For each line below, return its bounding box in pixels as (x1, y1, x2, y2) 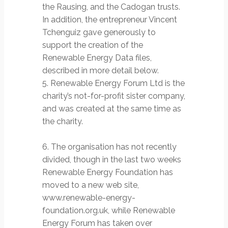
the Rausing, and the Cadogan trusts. (42, 2, 180, 12)
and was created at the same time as (42, 104, 181, 114)
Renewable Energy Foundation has (42, 167, 173, 178)
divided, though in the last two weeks (42, 155, 181, 165)
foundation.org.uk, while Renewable (42, 206, 175, 216)
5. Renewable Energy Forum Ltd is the (42, 78, 185, 89)
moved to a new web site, (42, 180, 139, 190)
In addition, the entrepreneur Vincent (42, 15, 177, 25)
